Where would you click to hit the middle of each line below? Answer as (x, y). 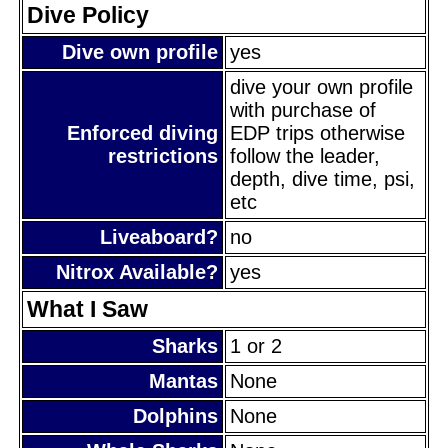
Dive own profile (140, 51)
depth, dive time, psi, (322, 178)
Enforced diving (142, 132)
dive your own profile (321, 86)
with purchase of (303, 109)
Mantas (183, 380)
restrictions (163, 155)
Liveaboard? (159, 236)
